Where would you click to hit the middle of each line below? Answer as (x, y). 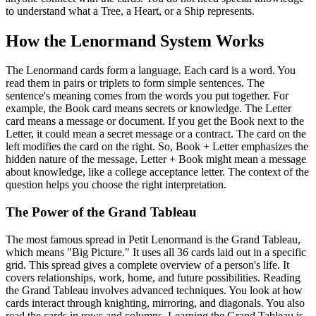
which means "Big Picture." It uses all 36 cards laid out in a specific (156, 252)
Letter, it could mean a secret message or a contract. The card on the (156, 134)
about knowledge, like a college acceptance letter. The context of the (157, 172)
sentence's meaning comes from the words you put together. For (147, 96)
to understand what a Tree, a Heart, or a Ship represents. (130, 11)
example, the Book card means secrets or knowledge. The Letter (148, 109)
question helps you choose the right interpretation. (116, 185)
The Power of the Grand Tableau (101, 212)
